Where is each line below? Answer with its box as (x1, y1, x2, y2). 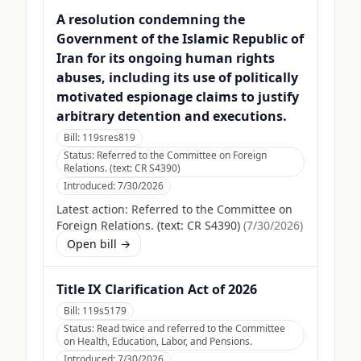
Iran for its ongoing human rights (56, 49, 275, 67)
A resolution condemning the (56, 10, 245, 28)
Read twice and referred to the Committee (97, 322, 285, 335)
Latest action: (56, 201, 128, 217)
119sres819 (82, 131, 135, 144)
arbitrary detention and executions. (56, 107, 287, 125)
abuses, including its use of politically (56, 68, 298, 86)
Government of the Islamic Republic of (56, 30, 304, 48)
